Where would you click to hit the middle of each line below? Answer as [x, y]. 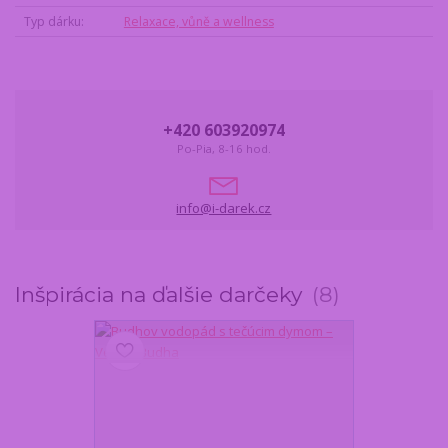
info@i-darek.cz [224, 207]
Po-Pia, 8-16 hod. [223, 149]
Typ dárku [52, 22]
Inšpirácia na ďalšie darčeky [161, 295]
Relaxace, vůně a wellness [198, 22]
